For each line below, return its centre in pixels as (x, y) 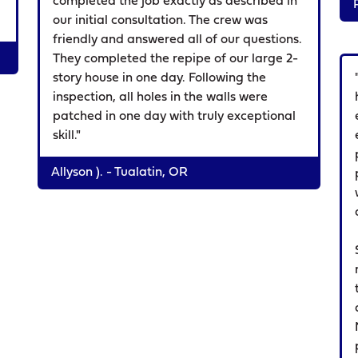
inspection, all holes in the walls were (161, 97)
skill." (67, 136)
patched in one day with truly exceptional (175, 117)
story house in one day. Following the (160, 78)
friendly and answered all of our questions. (178, 40)
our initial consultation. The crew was (161, 21)
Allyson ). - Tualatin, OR (120, 173)
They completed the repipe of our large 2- (176, 59)
